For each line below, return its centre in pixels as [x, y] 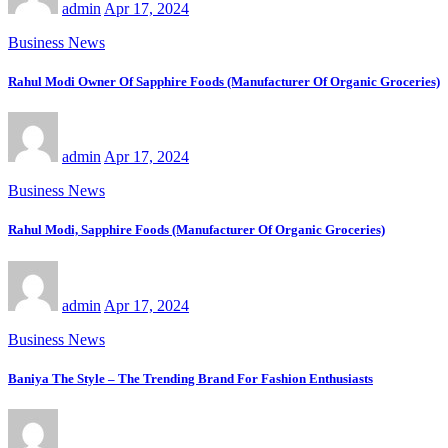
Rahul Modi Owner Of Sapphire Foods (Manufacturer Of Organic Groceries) [224, 82]
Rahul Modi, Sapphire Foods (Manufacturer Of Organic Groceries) [196, 230]
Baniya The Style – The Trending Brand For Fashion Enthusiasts [190, 378]
